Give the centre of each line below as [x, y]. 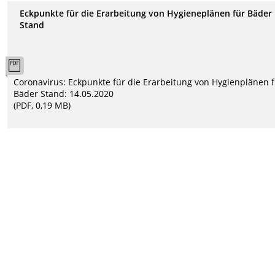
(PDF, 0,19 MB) [42, 106]
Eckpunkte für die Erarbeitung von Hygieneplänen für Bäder [146, 14]
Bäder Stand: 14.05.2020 [64, 94]
